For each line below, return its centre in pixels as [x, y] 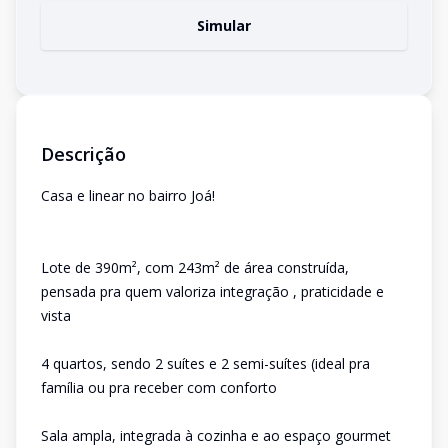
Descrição [83, 154]
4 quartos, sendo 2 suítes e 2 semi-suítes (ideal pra [205, 363]
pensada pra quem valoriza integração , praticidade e [212, 291]
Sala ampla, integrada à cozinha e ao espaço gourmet [216, 435]
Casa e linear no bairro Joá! [128, 195]
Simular [224, 25]
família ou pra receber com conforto [159, 387]
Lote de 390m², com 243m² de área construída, [195, 267]
